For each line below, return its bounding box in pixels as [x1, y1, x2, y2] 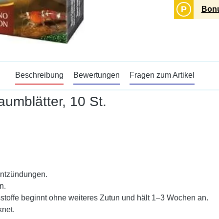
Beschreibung [15, 70, 64, 79]
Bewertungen [73, 70, 120, 79]
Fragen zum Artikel [129, 70, 195, 79]
